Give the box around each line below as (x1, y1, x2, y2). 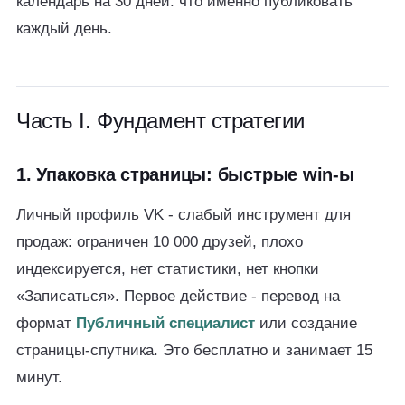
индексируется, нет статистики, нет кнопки (16, 260, 319, 278)
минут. (16, 369, 62, 386)
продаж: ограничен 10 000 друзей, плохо (16, 233, 303, 250)
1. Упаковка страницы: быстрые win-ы (16, 165, 354, 184)
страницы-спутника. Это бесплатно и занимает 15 (16, 342, 372, 359)
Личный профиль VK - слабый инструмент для (16, 206, 351, 223)
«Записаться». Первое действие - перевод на (16, 287, 340, 305)
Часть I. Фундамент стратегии (16, 108, 305, 133)
